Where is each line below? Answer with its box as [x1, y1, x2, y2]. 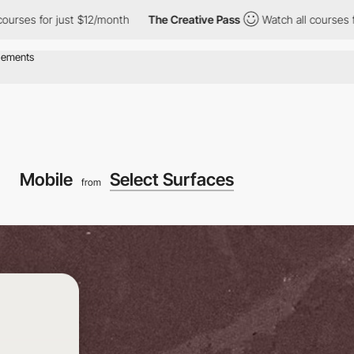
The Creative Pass [104, 13, 197, 26]
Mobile [19, 168, 77, 190]
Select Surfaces [109, 168, 234, 190]
